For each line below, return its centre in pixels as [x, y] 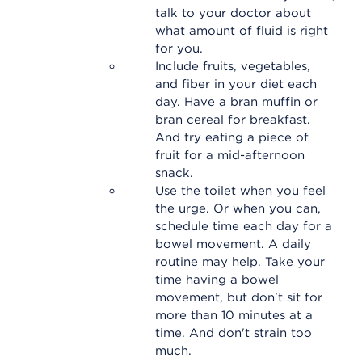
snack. [174, 173]
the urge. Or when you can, [238, 208]
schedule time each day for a [244, 226]
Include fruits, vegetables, [233, 66]
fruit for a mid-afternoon [230, 155]
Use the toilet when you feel [240, 191]
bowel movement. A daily [233, 244]
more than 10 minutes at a [234, 315]
